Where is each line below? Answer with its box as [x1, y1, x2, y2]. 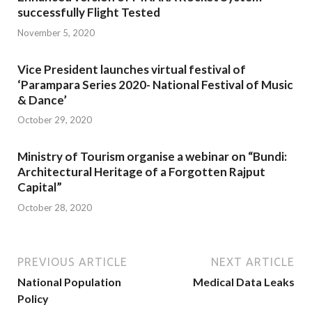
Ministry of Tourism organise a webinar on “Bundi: [17, 149, 287, 164]
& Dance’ [17, 92, 67, 107]
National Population [17, 274, 121, 288]
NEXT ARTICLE [211, 255, 295, 268]
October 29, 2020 [17, 114, 92, 126]
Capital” [17, 180, 62, 195]
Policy [17, 291, 49, 305]
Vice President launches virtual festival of [17, 61, 246, 77]
